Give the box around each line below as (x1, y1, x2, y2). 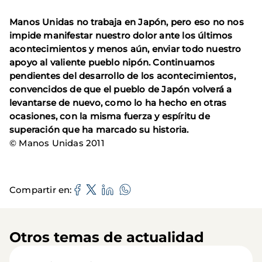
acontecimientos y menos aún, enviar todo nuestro (9, 43, 242, 54)
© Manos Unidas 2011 (9, 137, 105, 149)
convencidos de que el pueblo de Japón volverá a (9, 84, 232, 95)
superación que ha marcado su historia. (9, 124, 189, 135)
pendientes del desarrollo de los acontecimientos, (9, 70, 236, 81)
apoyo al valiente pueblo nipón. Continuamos (9, 57, 215, 68)
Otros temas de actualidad (9, 229, 204, 246)
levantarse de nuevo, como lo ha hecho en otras (9, 97, 227, 108)
